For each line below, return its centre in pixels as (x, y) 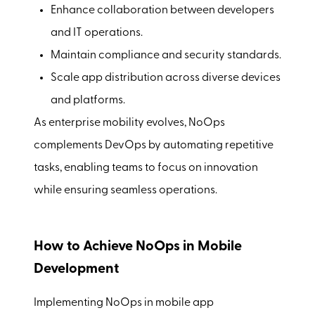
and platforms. (88, 100)
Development (76, 269)
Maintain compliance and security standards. (166, 55)
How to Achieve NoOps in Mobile (138, 246)
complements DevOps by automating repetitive (154, 145)
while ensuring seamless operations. (126, 190)
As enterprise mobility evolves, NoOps (129, 123)
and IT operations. (97, 33)
